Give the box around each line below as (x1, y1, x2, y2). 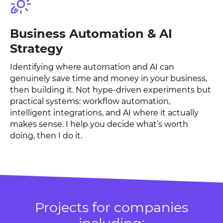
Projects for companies (35, 199, 188, 216)
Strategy (10, 41, 63, 56)
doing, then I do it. (10, 131, 82, 140)
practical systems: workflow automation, (10, 97, 170, 106)
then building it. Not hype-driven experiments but (10, 85, 211, 95)
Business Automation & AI (10, 26, 172, 41)
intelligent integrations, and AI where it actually (10, 108, 199, 117)
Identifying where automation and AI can (10, 62, 174, 72)
